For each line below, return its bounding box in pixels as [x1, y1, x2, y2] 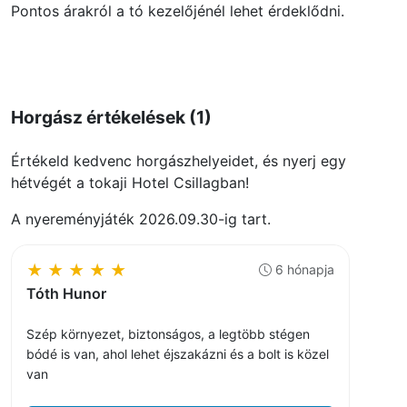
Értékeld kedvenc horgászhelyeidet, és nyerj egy [11, 151, 346, 170]
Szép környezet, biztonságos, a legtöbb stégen [26, 325, 310, 342]
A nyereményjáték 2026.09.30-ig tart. [11, 209, 271, 228]
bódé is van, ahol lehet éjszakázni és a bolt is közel [26, 345, 329, 362]
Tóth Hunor [26, 283, 106, 303]
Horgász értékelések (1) [11, 105, 212, 128]
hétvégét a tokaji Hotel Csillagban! [11, 173, 249, 192]
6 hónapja [275, 261, 335, 277]
